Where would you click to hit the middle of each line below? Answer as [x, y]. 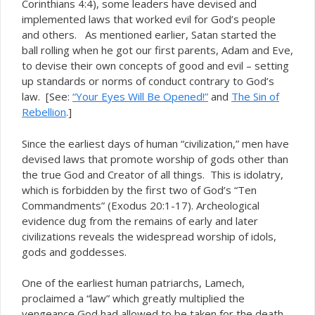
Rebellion [44, 112]
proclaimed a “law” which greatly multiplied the [133, 298]
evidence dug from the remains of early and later [140, 220]
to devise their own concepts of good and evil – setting [155, 65]
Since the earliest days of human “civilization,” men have [155, 143]
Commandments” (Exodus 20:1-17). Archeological [141, 205]
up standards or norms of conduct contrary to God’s [148, 81]
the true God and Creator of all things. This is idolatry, [153, 174]
